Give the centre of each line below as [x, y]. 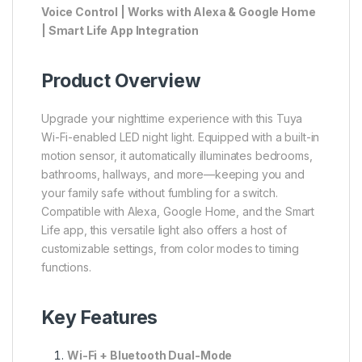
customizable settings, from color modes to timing [170, 249]
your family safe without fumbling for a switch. [160, 193]
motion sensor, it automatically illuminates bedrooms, [177, 156]
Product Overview [121, 81]
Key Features [100, 318]
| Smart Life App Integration [120, 31]
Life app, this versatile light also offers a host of [164, 230]
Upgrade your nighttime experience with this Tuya [172, 119]
